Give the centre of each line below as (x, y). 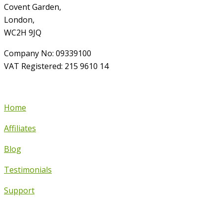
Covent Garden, (33, 7)
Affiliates (20, 128)
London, (19, 19)
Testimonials (28, 169)
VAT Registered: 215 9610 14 (56, 66)
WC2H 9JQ (23, 32)
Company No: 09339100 (48, 53)
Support (19, 190)
